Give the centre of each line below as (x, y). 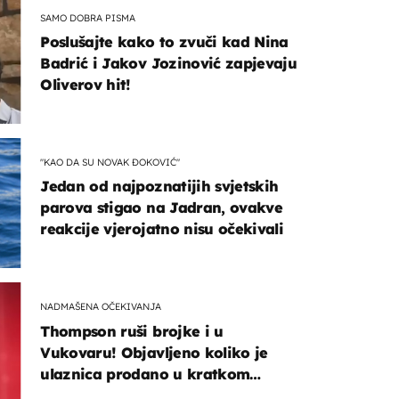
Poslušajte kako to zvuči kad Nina (164, 42)
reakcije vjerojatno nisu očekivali (162, 229)
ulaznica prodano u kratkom (145, 374)
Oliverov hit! (85, 85)
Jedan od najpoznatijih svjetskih (159, 187)
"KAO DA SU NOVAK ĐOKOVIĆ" (110, 162)
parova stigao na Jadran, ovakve (162, 208)
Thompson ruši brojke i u (132, 331)
